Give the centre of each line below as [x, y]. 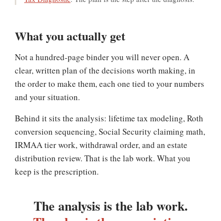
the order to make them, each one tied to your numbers [110, 84]
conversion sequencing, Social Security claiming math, [110, 131]
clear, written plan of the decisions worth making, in [105, 70]
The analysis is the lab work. [110, 206]
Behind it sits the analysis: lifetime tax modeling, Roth [109, 118]
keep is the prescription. [57, 171]
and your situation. [47, 97]
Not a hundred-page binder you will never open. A [102, 57]
